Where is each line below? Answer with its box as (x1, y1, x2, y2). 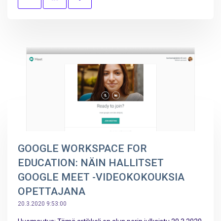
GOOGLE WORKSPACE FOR (18, 143, 147, 155)
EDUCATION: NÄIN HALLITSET (18, 157, 164, 169)
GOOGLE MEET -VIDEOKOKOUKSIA (18, 171, 184, 184)
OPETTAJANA (18, 185, 85, 198)
